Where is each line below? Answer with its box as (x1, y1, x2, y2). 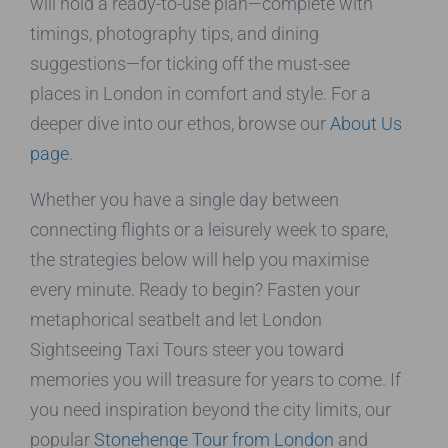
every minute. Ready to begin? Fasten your (30, 278, 360, 300)
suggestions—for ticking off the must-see (30, 52, 350, 74)
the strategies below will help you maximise (30, 248, 369, 270)
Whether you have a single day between (30, 188, 339, 210)
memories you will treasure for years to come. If (30, 368, 401, 390)
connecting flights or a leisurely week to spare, (30, 218, 388, 240)
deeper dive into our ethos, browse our (30, 112, 330, 134)
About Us (330, 112, 402, 134)
